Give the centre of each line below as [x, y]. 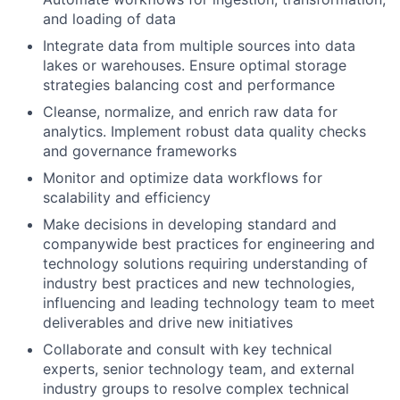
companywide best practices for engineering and [209, 244]
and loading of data [109, 19]
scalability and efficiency [127, 197]
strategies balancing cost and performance [189, 85]
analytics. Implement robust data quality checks [204, 131]
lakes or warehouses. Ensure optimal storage [195, 65]
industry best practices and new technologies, [199, 283]
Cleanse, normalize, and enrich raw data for [190, 112]
